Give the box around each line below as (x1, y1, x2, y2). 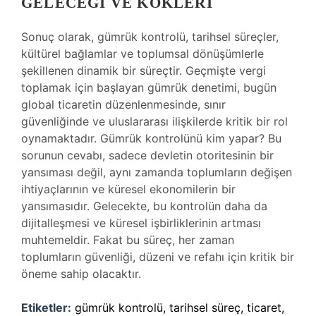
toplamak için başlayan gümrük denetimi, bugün (21, 80, 276, 95)
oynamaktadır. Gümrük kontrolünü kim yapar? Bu (21, 131, 281, 145)
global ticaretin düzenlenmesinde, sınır (21, 97, 226, 111)
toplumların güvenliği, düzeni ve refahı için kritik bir (21, 250, 294, 264)
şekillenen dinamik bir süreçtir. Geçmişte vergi (21, 63, 266, 78)
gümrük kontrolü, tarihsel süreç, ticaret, (75, 300, 284, 315)
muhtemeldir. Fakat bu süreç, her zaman (21, 233, 234, 247)
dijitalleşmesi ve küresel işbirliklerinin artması (21, 216, 261, 230)
